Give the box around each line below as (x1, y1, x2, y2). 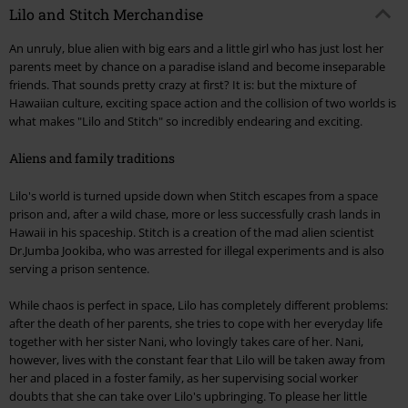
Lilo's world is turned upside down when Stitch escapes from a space (9, 188, 378, 205)
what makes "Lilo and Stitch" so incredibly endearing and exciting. (9, 113, 362, 130)
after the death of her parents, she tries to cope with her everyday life (9, 315, 382, 332)
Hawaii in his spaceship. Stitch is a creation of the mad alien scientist (9, 224, 374, 241)
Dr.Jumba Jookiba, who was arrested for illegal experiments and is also (9, 242, 384, 260)
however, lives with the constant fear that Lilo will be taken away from (9, 352, 385, 369)
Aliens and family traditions (9, 149, 175, 168)
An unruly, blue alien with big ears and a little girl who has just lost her (9, 40, 383, 57)
